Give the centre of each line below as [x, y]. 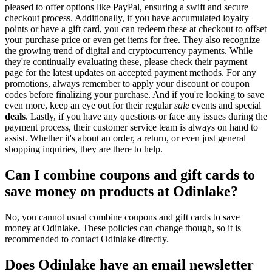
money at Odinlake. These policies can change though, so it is [123, 228]
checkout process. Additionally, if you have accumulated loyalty [127, 18]
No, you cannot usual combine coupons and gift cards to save [122, 217]
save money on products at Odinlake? [121, 191]
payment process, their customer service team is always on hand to [131, 127]
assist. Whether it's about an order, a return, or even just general [125, 138]
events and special [225, 105]
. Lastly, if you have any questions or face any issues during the [146, 116]
